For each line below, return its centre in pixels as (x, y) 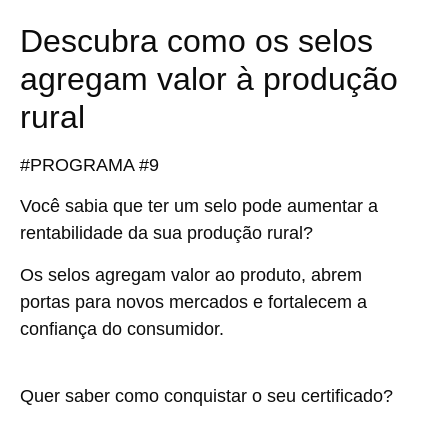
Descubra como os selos (196, 41)
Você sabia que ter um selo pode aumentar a (199, 206)
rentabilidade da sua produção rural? (166, 233)
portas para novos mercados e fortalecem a (193, 301)
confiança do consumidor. (122, 328)
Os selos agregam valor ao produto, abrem (191, 274)
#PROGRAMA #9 (89, 165)
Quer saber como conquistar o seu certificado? (206, 395)
